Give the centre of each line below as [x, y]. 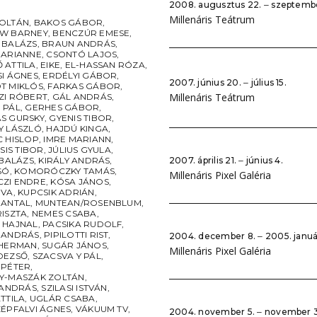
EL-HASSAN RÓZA [105, 65]
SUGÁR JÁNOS [74, 245]
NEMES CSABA [64, 213]
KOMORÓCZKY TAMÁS [64, 171]
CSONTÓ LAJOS [82, 54]
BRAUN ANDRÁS [79, 44]
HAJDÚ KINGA [77, 128]
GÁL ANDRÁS [82, 97]
